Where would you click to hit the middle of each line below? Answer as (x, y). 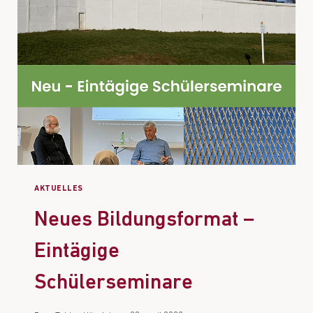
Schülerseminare (114, 284)
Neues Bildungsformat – (144, 221)
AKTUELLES (59, 189)
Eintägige (77, 252)
